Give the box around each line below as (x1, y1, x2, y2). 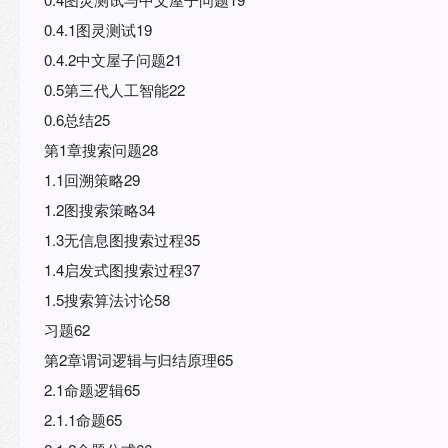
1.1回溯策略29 (44, 168, 140, 190)
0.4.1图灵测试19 (44, 18, 152, 40)
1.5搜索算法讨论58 (44, 288, 170, 310)
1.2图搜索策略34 (44, 198, 155, 220)
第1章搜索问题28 (44, 138, 158, 160)
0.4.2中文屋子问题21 (44, 48, 182, 70)
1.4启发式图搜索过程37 (44, 258, 200, 280)
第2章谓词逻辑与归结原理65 (44, 348, 233, 370)
